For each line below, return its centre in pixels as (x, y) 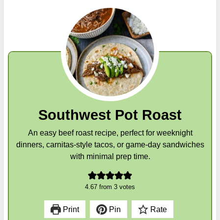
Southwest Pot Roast (110, 115)
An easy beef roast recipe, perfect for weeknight (110, 132)
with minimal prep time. (110, 156)
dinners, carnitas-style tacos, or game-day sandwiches (110, 144)
